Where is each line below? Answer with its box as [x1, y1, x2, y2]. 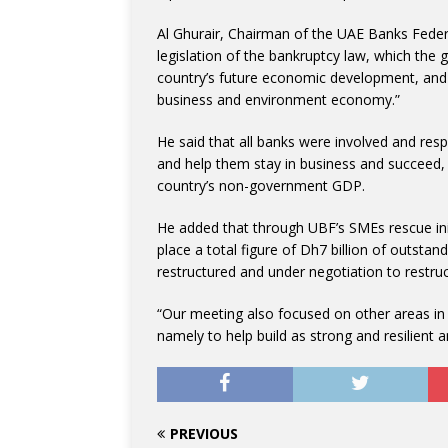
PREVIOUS [170, 424, 238, 443]
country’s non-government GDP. [157, 176, 365, 195]
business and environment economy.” [157, 90, 400, 109]
